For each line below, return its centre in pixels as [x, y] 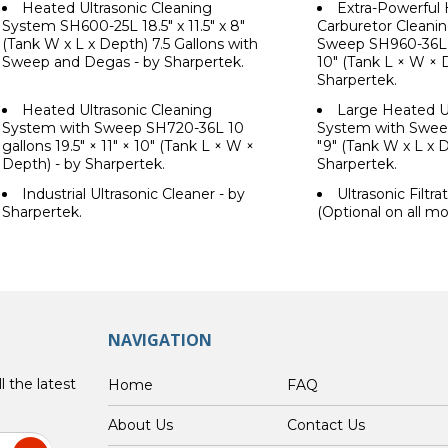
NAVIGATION [160, 340]
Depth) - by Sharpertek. [83, 164]
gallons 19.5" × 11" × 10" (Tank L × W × [128, 146]
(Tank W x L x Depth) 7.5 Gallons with [130, 44]
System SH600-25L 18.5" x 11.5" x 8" [123, 26]
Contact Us [326, 425]
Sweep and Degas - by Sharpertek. [123, 62]
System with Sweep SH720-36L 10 [123, 128]
